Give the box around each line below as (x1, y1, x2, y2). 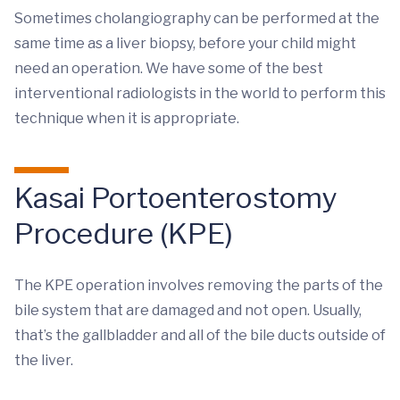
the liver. (14, 352, 73, 369)
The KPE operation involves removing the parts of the (14, 277, 383, 294)
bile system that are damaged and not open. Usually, (14, 302, 362, 319)
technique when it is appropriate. (14, 110, 239, 127)
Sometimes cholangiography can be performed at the (14, 10, 379, 27)
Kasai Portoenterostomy (14, 180, 337, 215)
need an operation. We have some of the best (14, 60, 323, 77)
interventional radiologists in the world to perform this (14, 85, 386, 102)
